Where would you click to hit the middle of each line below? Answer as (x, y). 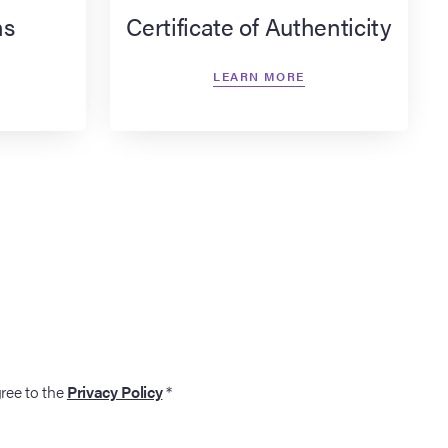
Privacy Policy (114, 391)
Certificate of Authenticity (259, 25)
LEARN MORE (259, 75)
